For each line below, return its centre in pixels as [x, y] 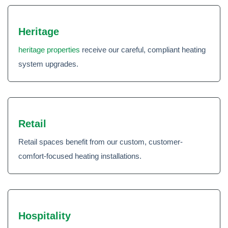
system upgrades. [48, 64]
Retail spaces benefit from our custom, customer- [101, 142]
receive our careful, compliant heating [143, 50]
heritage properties [49, 50]
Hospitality [45, 216]
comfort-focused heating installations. [80, 156]
